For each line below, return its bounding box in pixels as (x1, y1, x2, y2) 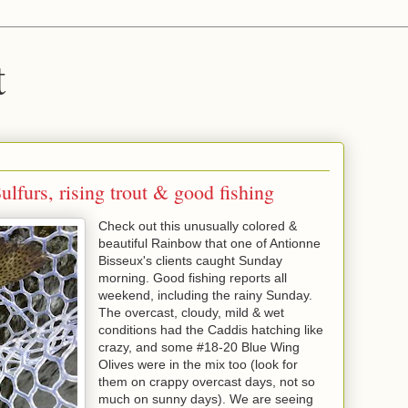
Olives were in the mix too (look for (98, 357, 298, 372)
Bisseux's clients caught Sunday (98, 253, 282, 268)
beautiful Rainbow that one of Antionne (98, 236, 321, 250)
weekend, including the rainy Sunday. (98, 288, 312, 302)
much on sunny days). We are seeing (98, 392, 313, 406)
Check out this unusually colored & (98, 219, 297, 233)
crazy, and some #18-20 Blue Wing (98, 340, 300, 354)
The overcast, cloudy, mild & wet (98, 305, 284, 320)
